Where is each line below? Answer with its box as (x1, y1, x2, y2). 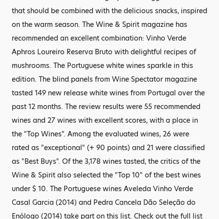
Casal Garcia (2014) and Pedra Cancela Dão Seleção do (12, 197, 196, 207)
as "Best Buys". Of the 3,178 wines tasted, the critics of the (12, 156, 200, 166)
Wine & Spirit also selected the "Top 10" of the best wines (12, 170, 201, 180)
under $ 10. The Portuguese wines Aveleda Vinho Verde (12, 184, 193, 194)
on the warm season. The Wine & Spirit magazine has (12, 20, 187, 29)
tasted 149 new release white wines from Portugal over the (12, 88, 205, 98)
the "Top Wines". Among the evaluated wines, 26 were (12, 129, 189, 139)
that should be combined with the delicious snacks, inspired (12, 6, 207, 16)
